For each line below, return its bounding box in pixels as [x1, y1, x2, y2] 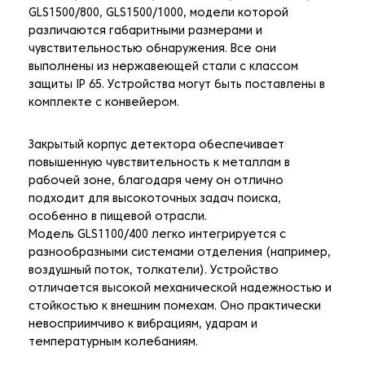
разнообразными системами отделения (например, [29, 248, 331, 259]
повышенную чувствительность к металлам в [29, 158, 290, 169]
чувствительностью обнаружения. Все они [29, 44, 276, 55]
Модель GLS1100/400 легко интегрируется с [29, 230, 286, 241]
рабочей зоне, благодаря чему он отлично [29, 176, 284, 187]
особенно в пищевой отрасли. [29, 212, 207, 223]
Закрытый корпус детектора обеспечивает [29, 140, 284, 152]
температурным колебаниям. [29, 337, 198, 349]
